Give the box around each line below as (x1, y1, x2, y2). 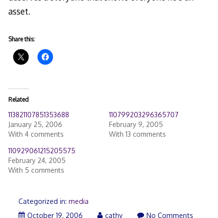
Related (8, 96, 29, 104)
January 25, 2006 (8, 120, 62, 129)
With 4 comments (8, 130, 64, 139)
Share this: (8, 36, 35, 43)
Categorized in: (18, 197, 69, 206)
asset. (8, 5, 30, 17)
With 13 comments (109, 130, 166, 139)
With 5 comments (8, 166, 64, 175)
